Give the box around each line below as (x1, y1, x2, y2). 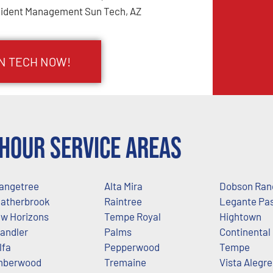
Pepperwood (104, 240, 160, 253)
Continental (219, 225, 271, 238)
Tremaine (104, 255, 146, 268)
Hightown (219, 210, 261, 222)
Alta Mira (104, 179, 143, 192)
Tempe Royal (104, 210, 161, 222)
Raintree (104, 194, 142, 207)
